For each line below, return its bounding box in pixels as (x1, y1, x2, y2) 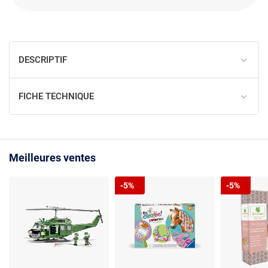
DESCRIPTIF (19, 54, 67, 65)
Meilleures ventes (9, 151, 96, 164)
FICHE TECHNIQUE (19, 90, 94, 102)
